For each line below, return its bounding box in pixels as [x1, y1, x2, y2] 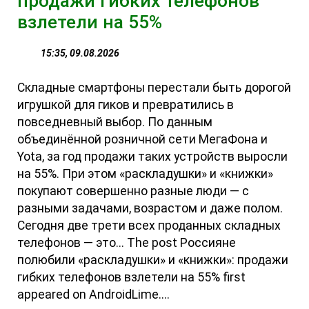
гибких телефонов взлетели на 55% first [17, 270, 246, 284]
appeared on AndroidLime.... [17, 287, 170, 301]
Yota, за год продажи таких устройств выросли [17, 149, 288, 163]
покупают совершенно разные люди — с [17, 183, 250, 198]
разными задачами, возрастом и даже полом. [17, 201, 283, 215]
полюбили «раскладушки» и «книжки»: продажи [17, 252, 289, 267]
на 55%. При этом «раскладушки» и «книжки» [17, 166, 274, 181]
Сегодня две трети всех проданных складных [17, 218, 281, 232]
